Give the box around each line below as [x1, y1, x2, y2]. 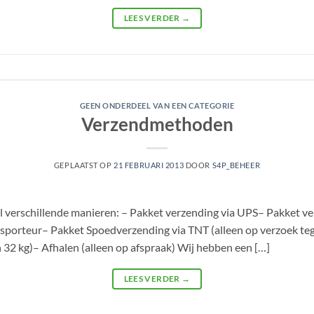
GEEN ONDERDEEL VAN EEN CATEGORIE [79, 100, 235, 110]
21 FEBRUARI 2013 [114, 161, 184, 170]
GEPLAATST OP [53, 161, 114, 170]
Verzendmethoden [81, 114, 233, 135]
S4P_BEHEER [212, 161, 261, 170]
